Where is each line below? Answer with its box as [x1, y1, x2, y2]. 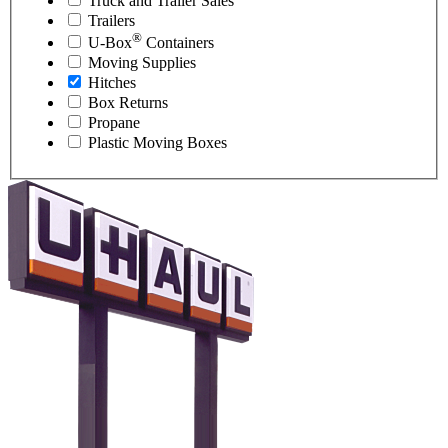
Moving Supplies [88, 54, 196, 72]
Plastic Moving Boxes [88, 134, 227, 152]
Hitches [88, 74, 136, 92]
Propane [88, 114, 140, 132]
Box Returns [88, 94, 168, 112]
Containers [142, 34, 214, 52]
